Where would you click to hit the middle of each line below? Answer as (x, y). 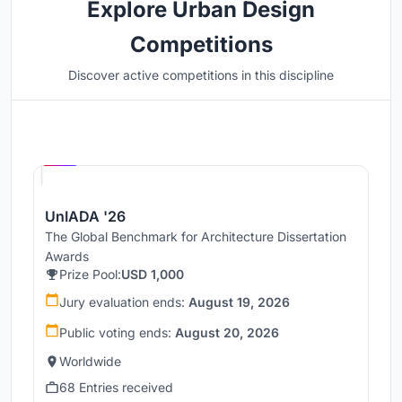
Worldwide (90, 362)
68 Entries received (116, 388)
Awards (67, 257)
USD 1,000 (153, 275)
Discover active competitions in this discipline (201, 75)
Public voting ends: (117, 333)
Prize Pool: (90, 275)
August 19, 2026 (239, 302)
